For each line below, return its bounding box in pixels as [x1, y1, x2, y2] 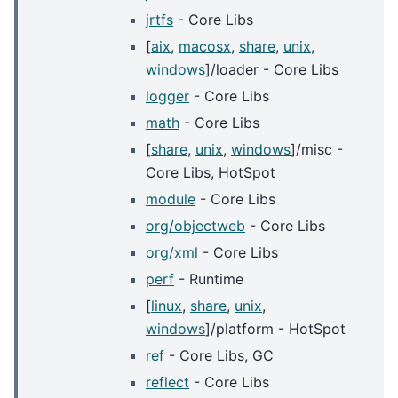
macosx [179, 37, 231, 56]
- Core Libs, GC [164, 346, 274, 365]
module [146, 190, 195, 209]
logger [146, 87, 189, 106]
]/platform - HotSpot [205, 320, 346, 338]
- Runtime [174, 270, 243, 289]
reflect [146, 373, 189, 392]
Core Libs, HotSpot [146, 163, 275, 182]
